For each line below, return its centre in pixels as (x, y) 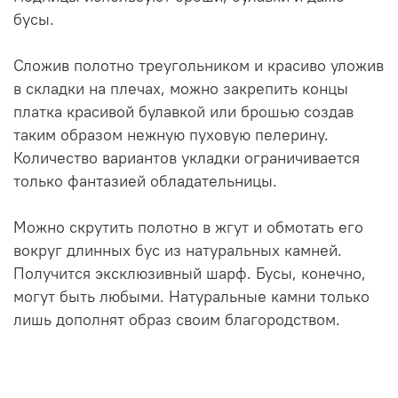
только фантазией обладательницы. (145, 182)
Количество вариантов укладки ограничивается (187, 159)
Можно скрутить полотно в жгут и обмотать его (188, 228)
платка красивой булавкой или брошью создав (183, 112)
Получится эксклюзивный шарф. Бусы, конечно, (190, 274)
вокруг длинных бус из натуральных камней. (178, 251)
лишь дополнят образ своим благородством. (177, 320)
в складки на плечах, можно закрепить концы (181, 89)
